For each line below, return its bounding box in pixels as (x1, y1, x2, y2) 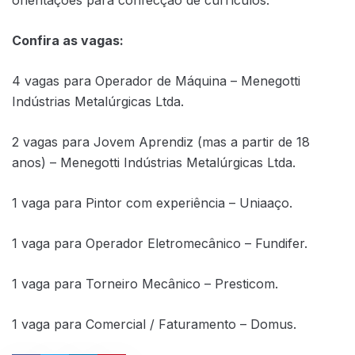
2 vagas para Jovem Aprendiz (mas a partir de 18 (12, 133, 310, 150)
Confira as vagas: (12, 32, 124, 48)
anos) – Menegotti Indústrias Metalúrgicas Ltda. (12, 154, 296, 170)
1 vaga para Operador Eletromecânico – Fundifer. (12, 235, 307, 251)
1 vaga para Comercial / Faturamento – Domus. (12, 315, 296, 332)
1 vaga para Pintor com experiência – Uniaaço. (12, 194, 292, 211)
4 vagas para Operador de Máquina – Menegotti (12, 72, 300, 89)
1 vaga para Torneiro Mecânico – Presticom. (12, 275, 278, 292)
